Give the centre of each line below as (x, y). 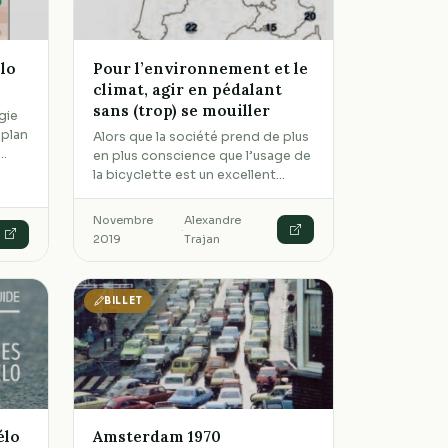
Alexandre (213, 219)
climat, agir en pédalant (188, 88)
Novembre (123, 219)
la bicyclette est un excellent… (189, 174)
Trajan (202, 238)
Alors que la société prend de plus (201, 136)
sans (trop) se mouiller (182, 109)
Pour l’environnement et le (201, 67)
